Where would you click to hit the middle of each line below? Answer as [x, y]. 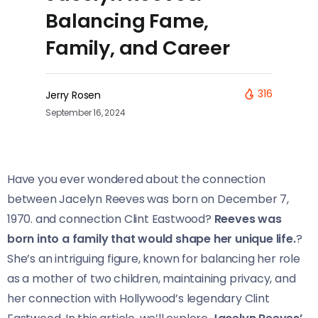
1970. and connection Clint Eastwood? [111, 219]
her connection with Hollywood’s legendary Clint [138, 298]
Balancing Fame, [127, 21]
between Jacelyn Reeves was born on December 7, [148, 199]
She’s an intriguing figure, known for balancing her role [154, 258]
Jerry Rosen [73, 95]
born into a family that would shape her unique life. [152, 238]
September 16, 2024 [86, 112]
